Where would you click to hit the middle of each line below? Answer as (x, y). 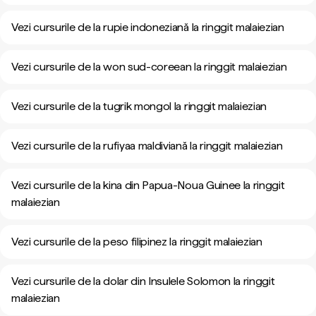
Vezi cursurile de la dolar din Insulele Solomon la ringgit (143, 281)
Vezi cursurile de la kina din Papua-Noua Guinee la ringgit (148, 185)
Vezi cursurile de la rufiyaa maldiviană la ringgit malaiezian (147, 146)
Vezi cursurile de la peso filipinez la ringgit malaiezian (137, 242)
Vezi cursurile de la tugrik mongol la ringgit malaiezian (139, 106)
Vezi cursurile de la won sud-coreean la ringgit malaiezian (149, 67)
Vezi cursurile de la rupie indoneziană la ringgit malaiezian (148, 27)
